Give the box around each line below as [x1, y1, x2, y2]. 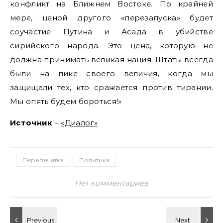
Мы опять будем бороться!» [10, 97, 122, 106]
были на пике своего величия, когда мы [10, 69, 213, 78]
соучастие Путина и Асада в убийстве [10, 27, 213, 36]
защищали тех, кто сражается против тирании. [10, 83, 213, 92]
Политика [79, 156, 110, 164]
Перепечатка [22, 156, 64, 164]
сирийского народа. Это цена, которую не [10, 41, 213, 50]
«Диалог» [61, 118, 98, 127]
